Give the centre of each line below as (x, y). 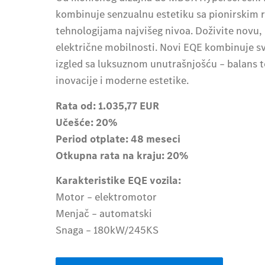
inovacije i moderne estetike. (124, 81)
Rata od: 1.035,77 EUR (108, 106)
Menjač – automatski (104, 214)
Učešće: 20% (87, 122)
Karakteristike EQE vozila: (119, 181)
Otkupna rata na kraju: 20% (122, 155)
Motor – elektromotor (106, 197)
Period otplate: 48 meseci (118, 139)
